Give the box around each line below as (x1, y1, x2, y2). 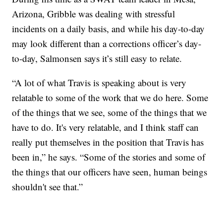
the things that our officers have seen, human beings (12, 165, 208, 178)
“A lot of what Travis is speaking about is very (12, 76, 187, 89)
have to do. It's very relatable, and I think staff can (12, 120, 199, 133)
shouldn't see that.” (12, 180, 83, 193)
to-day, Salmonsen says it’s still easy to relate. (12, 52, 182, 64)
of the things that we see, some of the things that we (12, 106, 207, 118)
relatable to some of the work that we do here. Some (12, 91, 209, 104)
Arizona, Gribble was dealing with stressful (12, 7, 175, 20)
